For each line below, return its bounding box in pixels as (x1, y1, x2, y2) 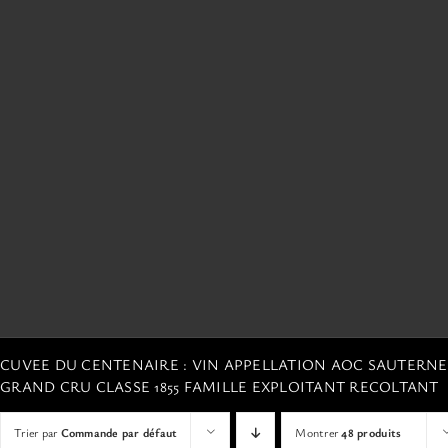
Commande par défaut (60, 423, 178, 440)
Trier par (14, 423, 61, 440)
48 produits (341, 423, 402, 440)
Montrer (295, 423, 342, 440)
